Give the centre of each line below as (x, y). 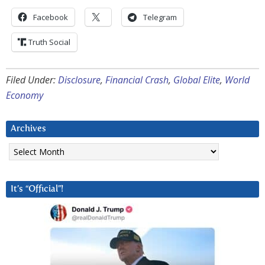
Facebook (51, 17)
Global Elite (197, 80)
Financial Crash (137, 80)
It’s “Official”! (37, 189)
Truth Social (49, 42)
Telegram (160, 17)
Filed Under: (32, 80)
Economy (25, 95)
